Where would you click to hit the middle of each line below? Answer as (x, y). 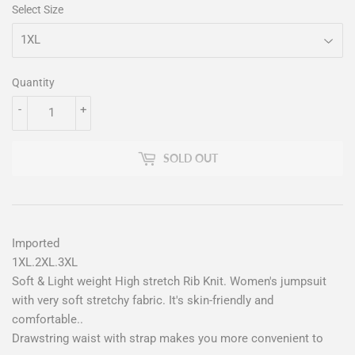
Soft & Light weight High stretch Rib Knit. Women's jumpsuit (169, 281)
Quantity (33, 82)
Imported (36, 243)
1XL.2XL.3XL (45, 262)
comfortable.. (49, 319)
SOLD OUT (191, 158)
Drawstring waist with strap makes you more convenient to (168, 338)
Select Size (38, 9)
